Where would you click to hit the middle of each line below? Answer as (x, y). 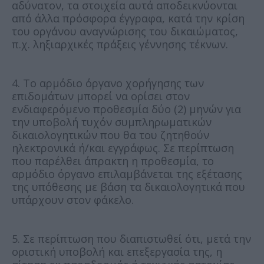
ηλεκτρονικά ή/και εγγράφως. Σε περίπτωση (123, 148)
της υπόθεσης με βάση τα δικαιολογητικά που (128, 187)
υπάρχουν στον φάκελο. (73, 199)
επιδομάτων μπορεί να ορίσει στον (101, 96)
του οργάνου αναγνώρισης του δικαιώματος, (125, 31)
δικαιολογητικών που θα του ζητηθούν (110, 135)
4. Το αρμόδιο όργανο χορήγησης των (108, 83)
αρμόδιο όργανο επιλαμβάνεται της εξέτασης (127, 174)
